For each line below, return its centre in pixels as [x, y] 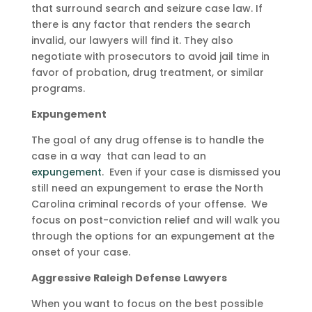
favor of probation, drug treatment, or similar [147, 72]
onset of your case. [80, 252]
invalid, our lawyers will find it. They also [132, 40]
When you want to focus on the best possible [147, 304]
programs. [58, 88]
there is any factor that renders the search [141, 24]
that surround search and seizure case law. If [147, 8]
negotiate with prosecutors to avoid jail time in [150, 56]
